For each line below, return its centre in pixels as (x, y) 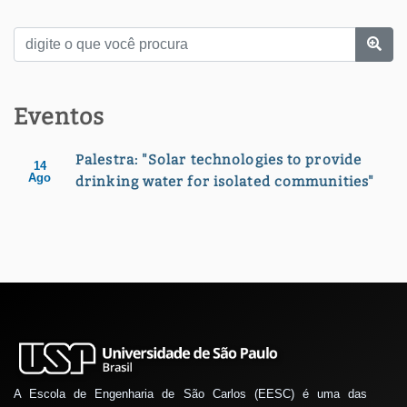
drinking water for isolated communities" (225, 182)
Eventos (59, 118)
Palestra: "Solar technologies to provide (219, 160)
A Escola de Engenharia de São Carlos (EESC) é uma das (190, 394)
